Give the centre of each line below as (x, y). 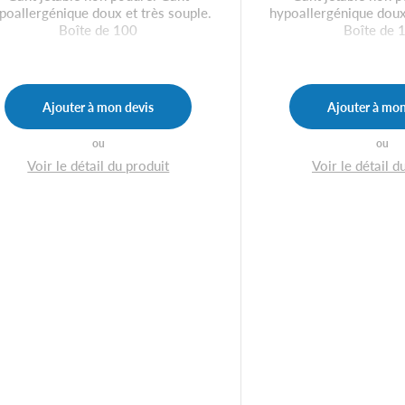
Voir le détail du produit (99, 165)
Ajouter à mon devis (99, 106)
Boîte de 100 (99, 29)
